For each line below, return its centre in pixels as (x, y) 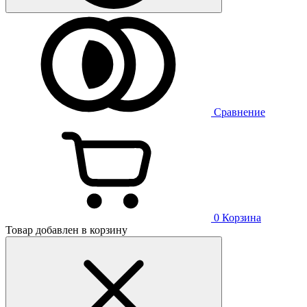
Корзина (242, 218)
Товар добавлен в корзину (66, 230)
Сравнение (240, 112)
